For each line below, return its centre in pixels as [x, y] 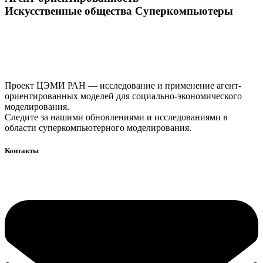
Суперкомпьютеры [184, 11]
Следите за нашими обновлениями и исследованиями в [116, 117]
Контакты [22, 151]
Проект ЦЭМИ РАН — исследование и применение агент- [123, 85]
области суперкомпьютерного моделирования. [98, 127]
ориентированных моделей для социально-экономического [123, 96]
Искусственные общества [70, 11]
